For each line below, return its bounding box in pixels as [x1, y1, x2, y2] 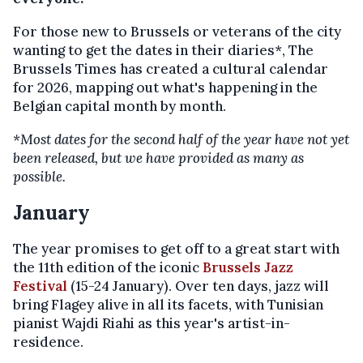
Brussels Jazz [203, 258, 293, 276]
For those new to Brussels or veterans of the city [13, 23, 341, 41]
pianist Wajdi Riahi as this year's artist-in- [13, 314, 290, 332]
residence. [13, 333, 83, 351]
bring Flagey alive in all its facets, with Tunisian [13, 296, 323, 314]
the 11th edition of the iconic [13, 258, 203, 276]
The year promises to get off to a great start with [13, 240, 340, 258]
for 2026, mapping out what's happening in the [13, 79, 318, 96]
